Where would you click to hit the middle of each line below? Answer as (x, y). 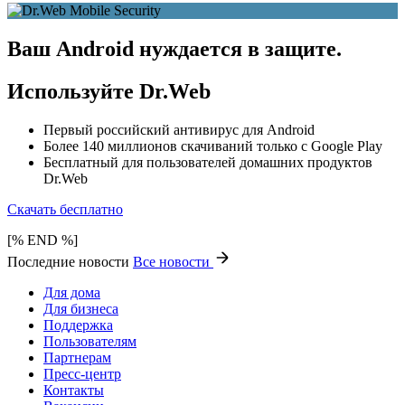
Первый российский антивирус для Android (179, 129)
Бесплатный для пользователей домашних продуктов (208, 162)
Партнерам (77, 357)
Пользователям (90, 341)
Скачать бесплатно (65, 209)
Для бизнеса (81, 308)
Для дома (72, 292)
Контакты (74, 390)
